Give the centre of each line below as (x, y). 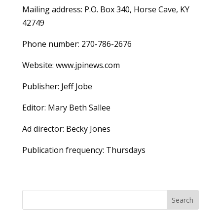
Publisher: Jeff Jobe (57, 86)
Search (183, 200)
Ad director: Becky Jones (66, 129)
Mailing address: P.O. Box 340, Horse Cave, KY (106, 9)
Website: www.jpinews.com (71, 65)
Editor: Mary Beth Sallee (66, 108)
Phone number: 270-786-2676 (77, 44)
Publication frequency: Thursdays (84, 150)
